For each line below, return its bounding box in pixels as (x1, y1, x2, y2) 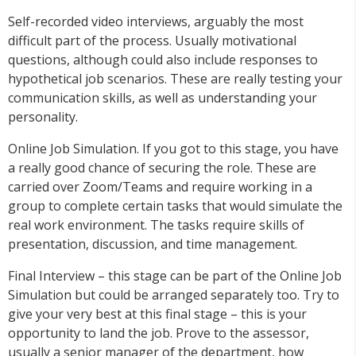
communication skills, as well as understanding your (8, 89, 317, 107)
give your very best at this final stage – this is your (8, 305, 307, 323)
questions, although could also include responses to (8, 51, 318, 69)
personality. (8, 108, 78, 126)
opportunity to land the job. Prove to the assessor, (8, 324, 309, 342)
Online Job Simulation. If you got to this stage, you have (8, 140, 339, 158)
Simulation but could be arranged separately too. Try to (8, 286, 339, 304)
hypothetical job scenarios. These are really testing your (8, 70, 342, 88)
